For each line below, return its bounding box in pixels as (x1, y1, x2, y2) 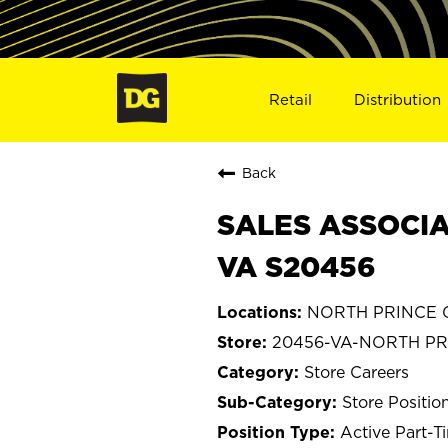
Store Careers (304, 362, 409, 381)
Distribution (354, 90, 442, 108)
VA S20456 (217, 250, 376, 282)
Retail (268, 90, 312, 108)
